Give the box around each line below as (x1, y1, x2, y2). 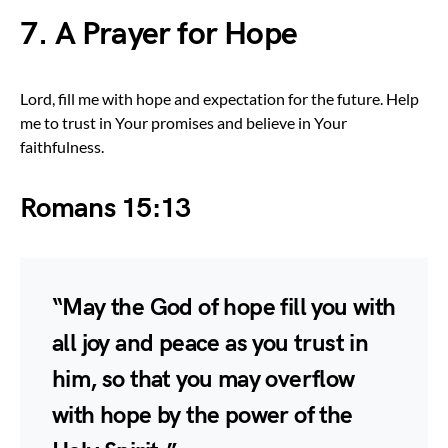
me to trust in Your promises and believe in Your (20, 112, 347, 132)
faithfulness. (20, 136, 104, 156)
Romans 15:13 (20, 191, 191, 225)
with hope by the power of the (52, 400, 353, 430)
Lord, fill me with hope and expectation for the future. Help (20, 88, 419, 108)
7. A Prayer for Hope (20, 14, 297, 54)
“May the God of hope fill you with (52, 292, 396, 322)
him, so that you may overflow (52, 364, 355, 394)
